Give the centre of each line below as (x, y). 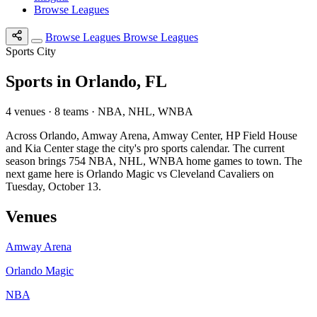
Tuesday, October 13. (53, 186)
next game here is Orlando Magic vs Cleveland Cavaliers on (140, 173)
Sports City (31, 51)
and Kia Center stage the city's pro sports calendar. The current (145, 148)
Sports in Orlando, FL (86, 81)
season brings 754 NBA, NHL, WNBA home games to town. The (154, 161)
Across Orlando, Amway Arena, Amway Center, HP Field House (151, 135)
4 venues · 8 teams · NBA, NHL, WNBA (99, 111)
